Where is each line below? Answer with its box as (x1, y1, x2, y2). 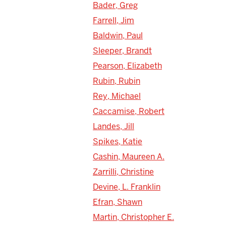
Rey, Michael (93, 90, 141, 101)
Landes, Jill (93, 121, 134, 132)
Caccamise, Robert (93, 105, 164, 117)
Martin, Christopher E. (93, 211, 174, 222)
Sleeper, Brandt (93, 45, 152, 56)
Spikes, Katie (93, 136, 142, 147)
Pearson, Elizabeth (93, 60, 162, 71)
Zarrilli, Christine (93, 166, 154, 177)
